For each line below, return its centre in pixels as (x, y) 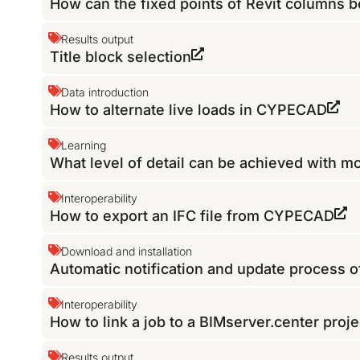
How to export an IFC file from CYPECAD (192, 216)
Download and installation (127, 252)
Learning (84, 145)
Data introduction (105, 92)
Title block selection (121, 57)
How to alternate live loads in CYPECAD (189, 110)
